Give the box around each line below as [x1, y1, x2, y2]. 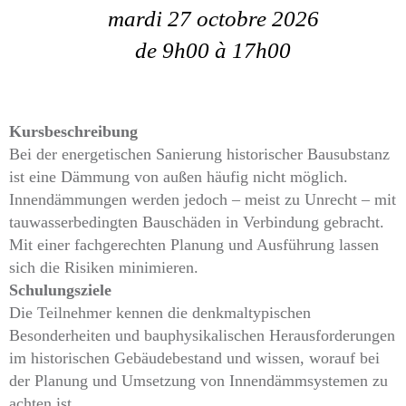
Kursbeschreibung [9, 121, 138, 140]
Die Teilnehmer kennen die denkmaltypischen [9, 303, 311, 322]
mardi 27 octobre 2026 [107, 5, 319, 31]
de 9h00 [135, 37, 209, 63]
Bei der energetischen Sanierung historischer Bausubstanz [9, 144, 390, 163]
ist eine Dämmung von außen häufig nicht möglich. [9, 167, 348, 186]
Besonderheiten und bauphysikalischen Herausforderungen [9, 325, 395, 344]
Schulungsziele [9, 280, 111, 299]
